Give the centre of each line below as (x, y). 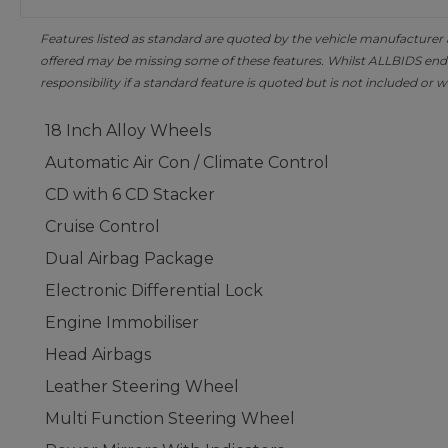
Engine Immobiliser (122, 322)
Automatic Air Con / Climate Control (187, 162)
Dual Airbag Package (129, 258)
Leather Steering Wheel (142, 386)
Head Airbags (98, 354)
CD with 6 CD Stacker (130, 194)
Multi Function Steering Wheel (170, 418)
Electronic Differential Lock (154, 290)
